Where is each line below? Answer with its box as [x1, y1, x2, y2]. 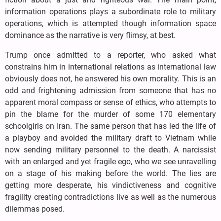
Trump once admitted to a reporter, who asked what [5, 50, 216, 60]
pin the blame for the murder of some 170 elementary [5, 110, 216, 119]
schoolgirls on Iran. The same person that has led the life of [5, 121, 216, 131]
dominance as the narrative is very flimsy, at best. [5, 31, 176, 40]
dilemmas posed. [5, 204, 65, 214]
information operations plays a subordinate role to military [5, 7, 216, 17]
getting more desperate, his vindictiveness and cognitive [5, 181, 216, 190]
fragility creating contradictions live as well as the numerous [5, 192, 216, 202]
